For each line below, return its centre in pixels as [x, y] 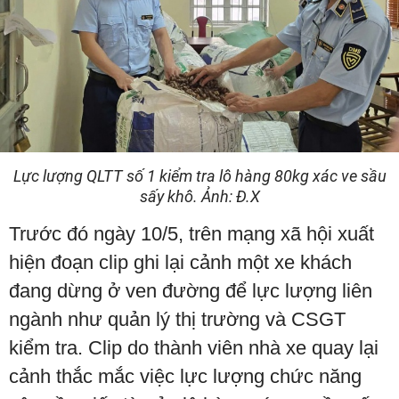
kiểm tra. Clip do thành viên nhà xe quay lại [194, 348]
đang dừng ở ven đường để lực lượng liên [191, 291]
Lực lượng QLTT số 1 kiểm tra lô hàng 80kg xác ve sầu [199, 176]
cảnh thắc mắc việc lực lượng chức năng [185, 377]
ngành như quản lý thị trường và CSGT [177, 320]
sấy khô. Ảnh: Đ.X [199, 197]
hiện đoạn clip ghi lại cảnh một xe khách [180, 263]
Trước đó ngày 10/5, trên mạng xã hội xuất [191, 234]
